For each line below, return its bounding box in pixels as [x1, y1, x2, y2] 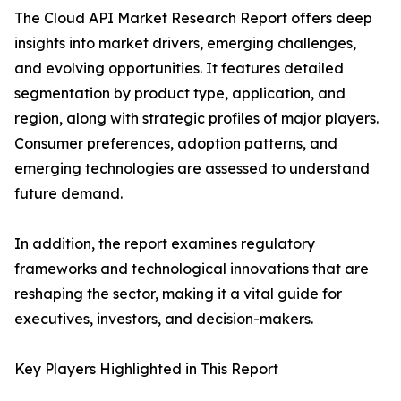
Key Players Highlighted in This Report [14, 360, 278, 379]
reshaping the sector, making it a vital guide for [14, 285, 342, 303]
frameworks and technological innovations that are [14, 260, 369, 278]
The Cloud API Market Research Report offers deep [14, 9, 372, 28]
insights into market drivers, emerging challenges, [14, 34, 356, 53]
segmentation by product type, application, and [14, 84, 346, 103]
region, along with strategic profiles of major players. [14, 109, 379, 128]
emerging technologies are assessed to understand [14, 159, 370, 178]
